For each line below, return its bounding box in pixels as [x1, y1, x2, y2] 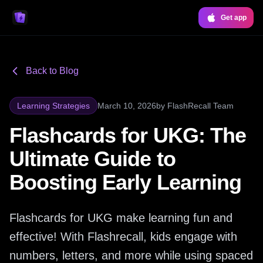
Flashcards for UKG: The [9, 123, 247, 147]
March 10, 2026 [97, 101, 156, 110]
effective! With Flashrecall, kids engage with [9, 230, 237, 243]
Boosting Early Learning [9, 170, 242, 194]
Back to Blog [26, 66, 79, 76]
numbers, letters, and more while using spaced [9, 249, 253, 262]
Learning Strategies [17, 101, 90, 110]
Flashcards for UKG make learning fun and [9, 211, 232, 224]
